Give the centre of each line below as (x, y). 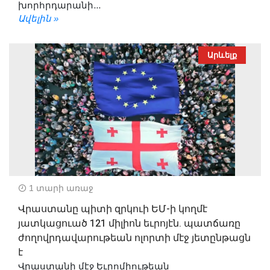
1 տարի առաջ (60, 188)
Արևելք (222, 55)
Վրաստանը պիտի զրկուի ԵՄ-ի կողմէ (113, 209)
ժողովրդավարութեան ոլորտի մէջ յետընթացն (134, 238)
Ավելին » (38, 18)
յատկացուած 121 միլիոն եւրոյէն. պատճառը (129, 223)
